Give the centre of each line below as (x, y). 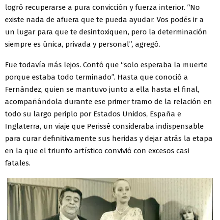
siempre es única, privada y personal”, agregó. (82, 44)
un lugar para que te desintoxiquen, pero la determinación (106, 32)
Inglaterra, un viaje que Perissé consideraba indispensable (104, 126)
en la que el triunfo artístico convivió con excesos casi (97, 151)
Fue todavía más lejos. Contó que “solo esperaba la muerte (106, 65)
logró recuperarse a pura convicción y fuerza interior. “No (102, 7)
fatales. (18, 163)
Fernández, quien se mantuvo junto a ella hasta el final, (102, 89)
